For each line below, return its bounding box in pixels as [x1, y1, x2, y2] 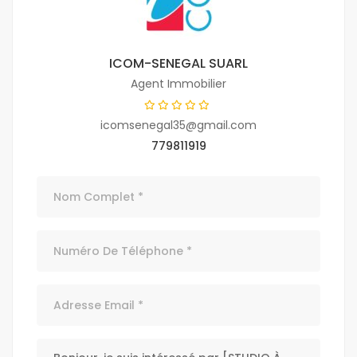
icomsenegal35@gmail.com [100, 117, 257, 134]
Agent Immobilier [131, 76, 226, 92]
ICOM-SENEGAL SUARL [109, 54, 248, 73]
